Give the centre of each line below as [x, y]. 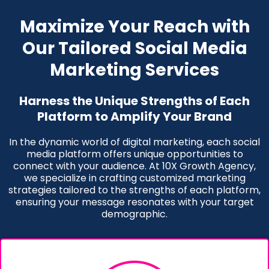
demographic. [134, 214]
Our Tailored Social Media [134, 48]
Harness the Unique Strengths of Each [134, 101]
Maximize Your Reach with [134, 27]
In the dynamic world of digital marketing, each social [134, 142]
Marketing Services [134, 70]
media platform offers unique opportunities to [134, 154]
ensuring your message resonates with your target [134, 202]
